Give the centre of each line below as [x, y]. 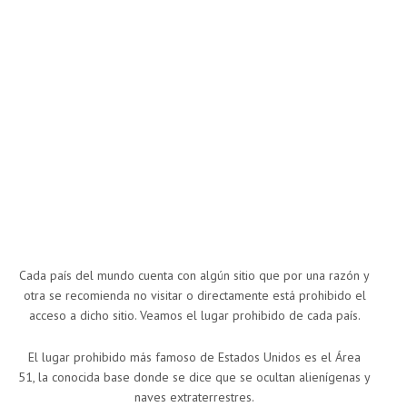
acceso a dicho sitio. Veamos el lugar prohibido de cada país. [194, 316]
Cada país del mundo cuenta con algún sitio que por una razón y [194, 276]
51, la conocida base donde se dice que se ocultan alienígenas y [194, 377]
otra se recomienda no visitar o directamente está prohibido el [194, 296]
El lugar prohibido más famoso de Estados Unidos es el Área [194, 357]
